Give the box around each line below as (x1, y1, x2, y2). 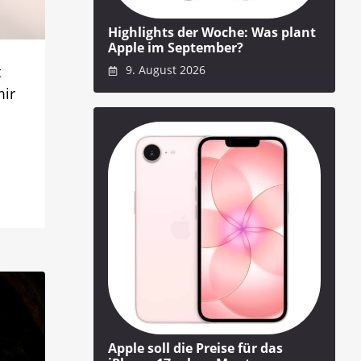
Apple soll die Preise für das (108, 339, 283, 358)
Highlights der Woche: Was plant (108, 23, 316, 41)
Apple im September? (108, 38, 243, 56)
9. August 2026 (122, 62, 205, 78)
